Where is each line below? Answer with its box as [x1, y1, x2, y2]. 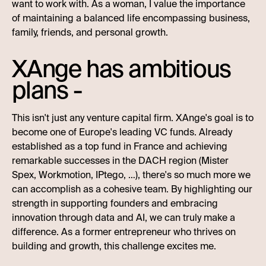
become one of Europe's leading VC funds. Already [12, 126, 232, 138]
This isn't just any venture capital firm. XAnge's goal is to [12, 112, 254, 124]
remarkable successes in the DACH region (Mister [12, 154, 229, 167]
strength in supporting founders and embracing [12, 197, 218, 210]
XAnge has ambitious [12, 54, 232, 84]
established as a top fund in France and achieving [12, 140, 227, 153]
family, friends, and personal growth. [12, 26, 168, 39]
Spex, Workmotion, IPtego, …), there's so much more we [12, 169, 251, 181]
